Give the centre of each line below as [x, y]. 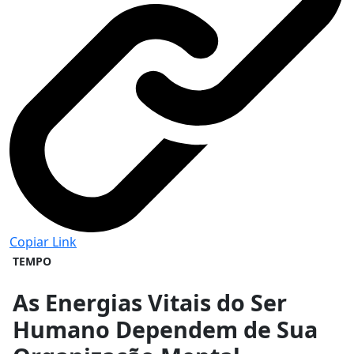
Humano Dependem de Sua [165, 329]
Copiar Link [43, 241]
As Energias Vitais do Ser [150, 302]
